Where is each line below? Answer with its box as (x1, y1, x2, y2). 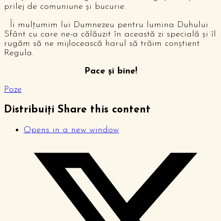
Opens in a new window (24, 125, 119, 135)
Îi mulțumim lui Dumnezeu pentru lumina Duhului (4, 20, 208, 30)
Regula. (4, 48, 34, 58)
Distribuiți (4, 104, 54, 115)
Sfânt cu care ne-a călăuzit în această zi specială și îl (4, 29, 216, 39)
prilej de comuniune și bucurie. (4, 1, 126, 11)
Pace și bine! (84, 66, 137, 76)
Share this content (58, 104, 150, 115)
